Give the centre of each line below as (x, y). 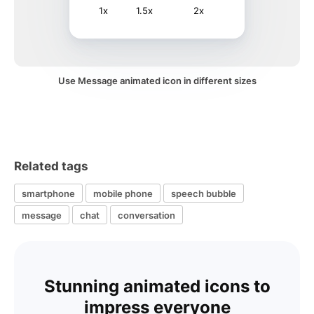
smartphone (48, 193)
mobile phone (123, 193)
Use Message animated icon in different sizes (157, 81)
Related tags (51, 166)
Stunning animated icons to (157, 286)
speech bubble (204, 193)
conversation (146, 215)
